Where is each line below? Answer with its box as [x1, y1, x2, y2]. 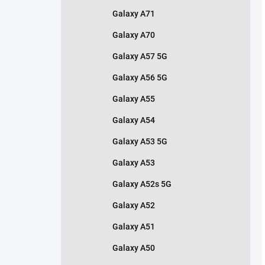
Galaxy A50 [112, 243, 155, 253]
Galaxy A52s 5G [112, 179, 172, 189]
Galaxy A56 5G [112, 72, 167, 82]
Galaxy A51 [112, 221, 155, 231]
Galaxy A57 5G [112, 51, 167, 61]
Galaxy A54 [112, 115, 155, 125]
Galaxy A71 [112, 8, 155, 18]
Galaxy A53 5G [112, 136, 167, 146]
